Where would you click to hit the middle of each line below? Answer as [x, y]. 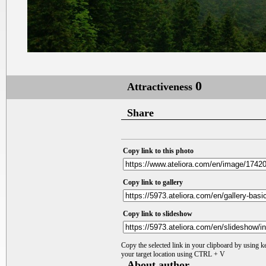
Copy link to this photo [158, 151]
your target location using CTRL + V [173, 254]
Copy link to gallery [153, 182]
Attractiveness [161, 86]
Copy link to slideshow [158, 213]
